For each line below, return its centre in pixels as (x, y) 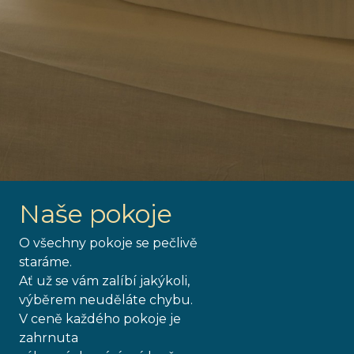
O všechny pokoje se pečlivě (108, 243)
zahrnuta (49, 337)
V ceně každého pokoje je (100, 318)
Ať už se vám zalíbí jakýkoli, (104, 281)
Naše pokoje (96, 213)
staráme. (45, 262)
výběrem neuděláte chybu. (106, 299)
